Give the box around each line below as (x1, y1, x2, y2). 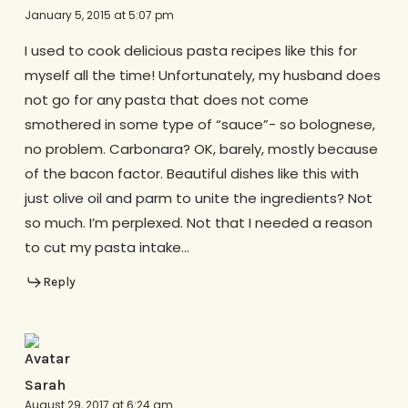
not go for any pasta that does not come (24, 90, 309, 110)
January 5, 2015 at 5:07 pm (24, 7, 174, 24)
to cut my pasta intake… (24, 238, 189, 258)
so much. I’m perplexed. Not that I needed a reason (24, 213, 372, 233)
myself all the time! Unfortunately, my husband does (24, 66, 381, 86)
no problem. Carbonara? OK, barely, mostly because (24, 139, 378, 159)
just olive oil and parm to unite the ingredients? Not (24, 189, 372, 209)
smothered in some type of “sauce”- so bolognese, (24, 115, 375, 135)
